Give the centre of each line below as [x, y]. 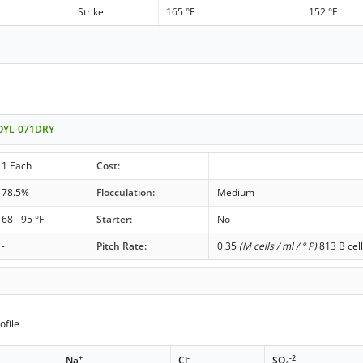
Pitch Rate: [121, 246]
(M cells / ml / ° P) [278, 246]
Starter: [114, 219]
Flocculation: [125, 192]
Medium [235, 192]
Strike [91, 11]
